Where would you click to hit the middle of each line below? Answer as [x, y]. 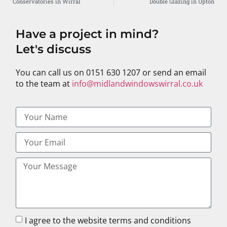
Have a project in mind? [87, 34]
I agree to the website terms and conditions [108, 220]
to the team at [44, 84]
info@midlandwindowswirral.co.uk [138, 84]
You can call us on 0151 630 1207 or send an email [111, 73]
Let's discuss [54, 49]
